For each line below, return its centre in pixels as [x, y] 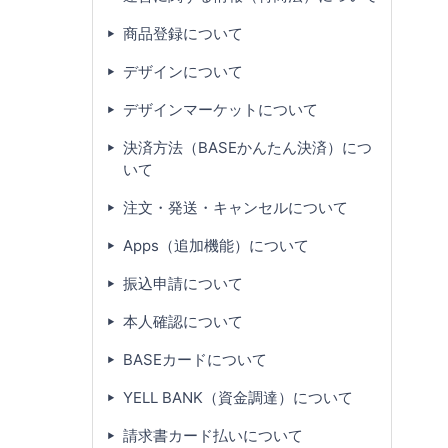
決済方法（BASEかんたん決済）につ [247, 147]
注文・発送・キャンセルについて [235, 207]
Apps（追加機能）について [216, 245]
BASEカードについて [195, 359]
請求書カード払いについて [213, 435]
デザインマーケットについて [220, 109]
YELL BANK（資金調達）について [238, 397]
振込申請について [183, 283]
